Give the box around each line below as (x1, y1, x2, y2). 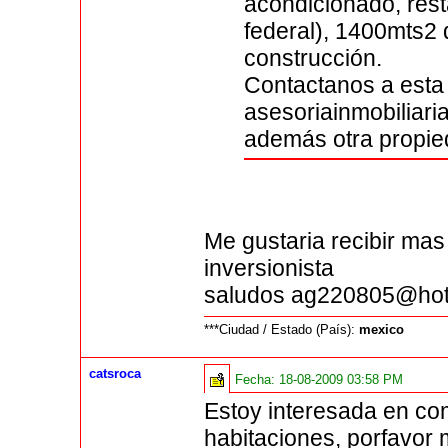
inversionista (204, 254, 335, 281)
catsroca (89, 366, 142, 382)
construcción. (244, 45, 383, 72)
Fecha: (235, 372, 280, 388)
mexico (359, 322, 405, 338)
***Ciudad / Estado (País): (204, 322, 360, 338)
